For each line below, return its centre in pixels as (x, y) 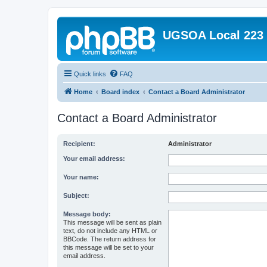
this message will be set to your (108, 247)
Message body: (87, 214)
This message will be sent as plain (112, 222)
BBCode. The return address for (110, 239)
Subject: (76, 195)
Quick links (90, 74)
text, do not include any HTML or (110, 231)
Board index (120, 92)
